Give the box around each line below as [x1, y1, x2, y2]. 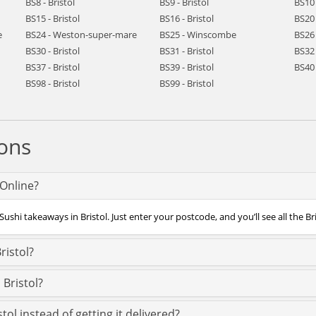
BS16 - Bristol [159, 12, 214, 25]
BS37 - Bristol [25, 61, 80, 73]
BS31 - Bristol [159, 44, 214, 57]
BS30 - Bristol [25, 44, 80, 57]
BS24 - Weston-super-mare [25, 28, 137, 41]
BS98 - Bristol [25, 77, 80, 90]
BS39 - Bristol [159, 61, 214, 73]
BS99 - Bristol [159, 77, 214, 90]
